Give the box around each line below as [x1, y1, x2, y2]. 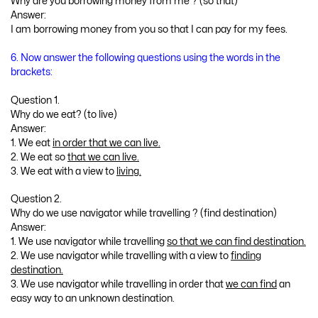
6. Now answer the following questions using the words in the [11, 53, 280, 62]
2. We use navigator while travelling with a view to [11, 251, 231, 261]
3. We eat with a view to [11, 166, 116, 176]
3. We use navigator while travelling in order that [11, 280, 226, 290]
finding [231, 251, 261, 261]
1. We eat [11, 138, 53, 148]
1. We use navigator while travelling [11, 237, 167, 247]
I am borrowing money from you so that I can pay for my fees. [11, 25, 287, 35]
